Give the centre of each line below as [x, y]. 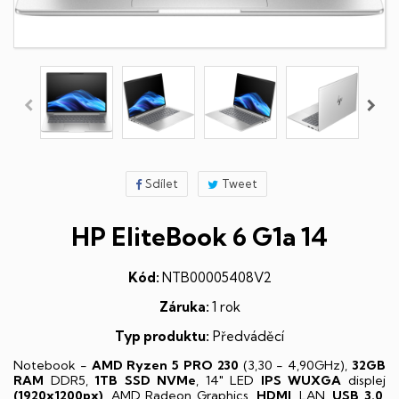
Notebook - [53, 365]
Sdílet [161, 183]
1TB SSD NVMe [146, 380]
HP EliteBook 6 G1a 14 [199, 236]
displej [364, 380]
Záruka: [185, 307]
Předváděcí [247, 336]
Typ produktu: [162, 336]
